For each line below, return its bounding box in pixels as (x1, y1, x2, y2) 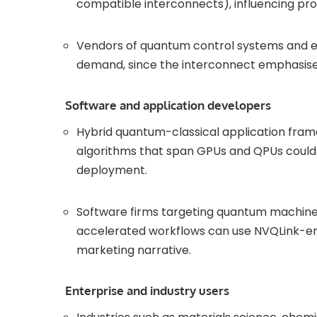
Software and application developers (65, 98, 271, 113)
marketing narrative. (76, 242, 191, 259)
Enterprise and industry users (65, 283, 229, 299)
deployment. (76, 162, 147, 179)
